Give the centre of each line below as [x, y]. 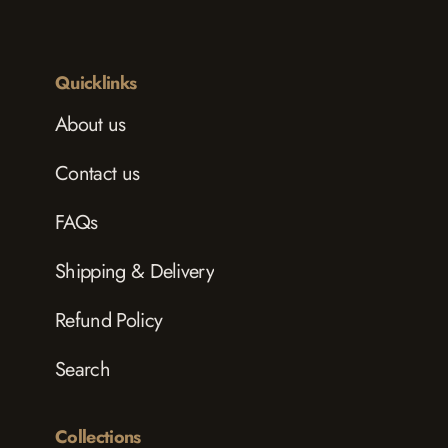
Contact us [97, 173]
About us [90, 124]
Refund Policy [109, 320]
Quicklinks [96, 82]
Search [82, 369]
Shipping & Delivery [135, 271]
